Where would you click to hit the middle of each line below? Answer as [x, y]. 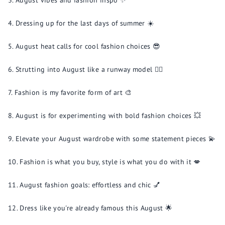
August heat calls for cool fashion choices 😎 [88, 46]
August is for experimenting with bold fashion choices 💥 [108, 116]
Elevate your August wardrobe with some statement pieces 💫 [116, 139]
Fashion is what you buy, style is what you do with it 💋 [110, 162]
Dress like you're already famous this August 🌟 [96, 208]
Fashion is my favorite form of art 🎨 [73, 92]
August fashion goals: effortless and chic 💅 [90, 185]
